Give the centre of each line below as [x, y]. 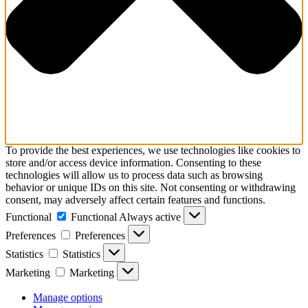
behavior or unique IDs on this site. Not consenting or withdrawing [151, 188]
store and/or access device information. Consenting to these [133, 163]
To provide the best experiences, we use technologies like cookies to [153, 151]
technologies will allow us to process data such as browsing [134, 175]
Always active [151, 217]
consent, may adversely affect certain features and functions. [135, 200]
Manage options [68, 298]
